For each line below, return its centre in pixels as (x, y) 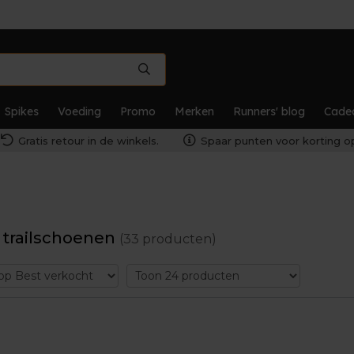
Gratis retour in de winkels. (88, 141)
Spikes (22, 111)
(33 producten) (168, 239)
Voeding (79, 111)
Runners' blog (269, 111)
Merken (194, 111)
